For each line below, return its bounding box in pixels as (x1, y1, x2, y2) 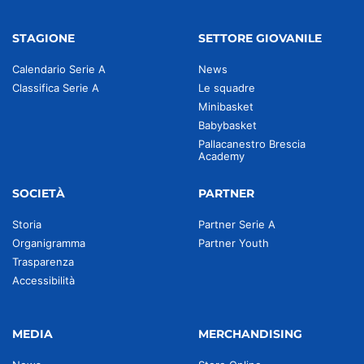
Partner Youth (198, 236, 269, 249)
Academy (198, 149, 245, 162)
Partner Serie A (198, 218, 275, 231)
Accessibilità (12, 274, 75, 287)
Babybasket (198, 119, 257, 132)
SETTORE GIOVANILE (198, 31, 322, 45)
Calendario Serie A (12, 63, 106, 76)
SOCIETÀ (12, 186, 65, 201)
